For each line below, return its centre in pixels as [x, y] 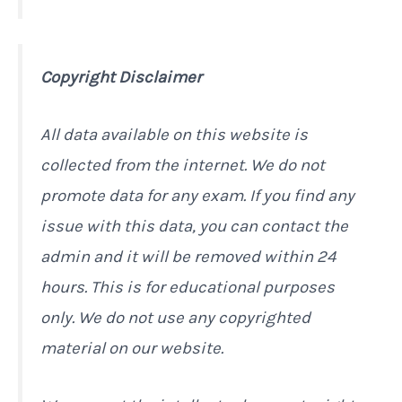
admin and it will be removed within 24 [188, 256]
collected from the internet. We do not [183, 165]
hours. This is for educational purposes [188, 287]
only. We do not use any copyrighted [175, 317]
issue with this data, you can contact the [194, 226]
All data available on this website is [174, 134]
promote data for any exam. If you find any [197, 195]
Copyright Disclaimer [121, 77]
